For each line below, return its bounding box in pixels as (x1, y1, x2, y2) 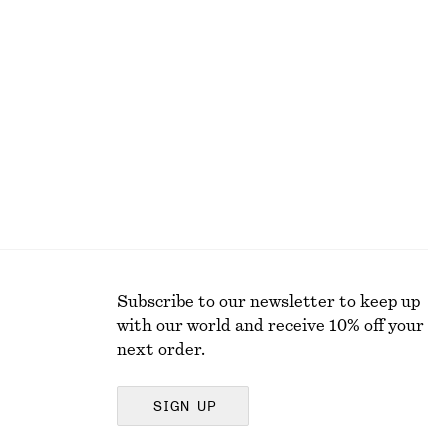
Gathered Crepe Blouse (122, 25, 258, 37)
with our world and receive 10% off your (117, 318, 424, 334)
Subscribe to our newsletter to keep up (117, 294, 420, 310)
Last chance (122, 57, 194, 69)
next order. (117, 342, 205, 358)
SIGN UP (153, 400, 217, 414)
